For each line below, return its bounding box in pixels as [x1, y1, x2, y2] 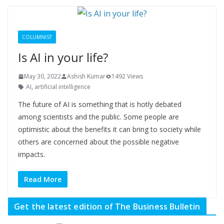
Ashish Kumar [67, 72, 105, 80]
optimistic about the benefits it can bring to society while [18, 124, 201, 134]
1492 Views [111, 72, 143, 80]
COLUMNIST [22, 33, 52, 40]
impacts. [18, 149, 45, 159]
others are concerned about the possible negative [18, 137, 179, 146]
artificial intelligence [34, 82, 90, 91]
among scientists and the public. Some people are [18, 112, 179, 121]
